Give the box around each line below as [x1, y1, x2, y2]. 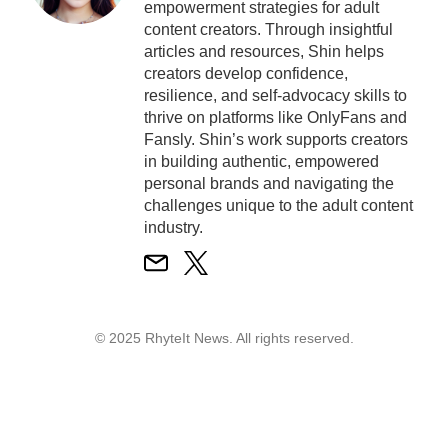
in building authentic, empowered [144, 152, 379, 170]
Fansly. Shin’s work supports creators [144, 130, 408, 148]
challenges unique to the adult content [144, 196, 413, 214]
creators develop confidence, [144, 64, 348, 82]
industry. [144, 218, 203, 236]
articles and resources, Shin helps [144, 42, 384, 60]
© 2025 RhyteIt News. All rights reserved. [94, 329, 354, 346]
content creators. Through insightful [144, 20, 393, 38]
